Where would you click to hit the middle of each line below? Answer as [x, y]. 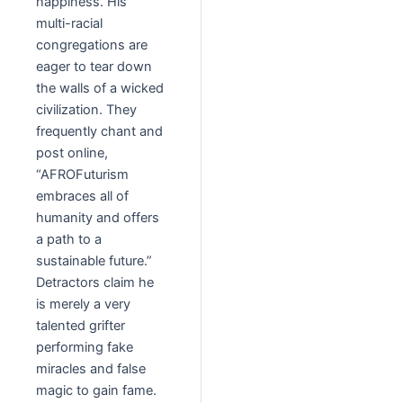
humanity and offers [98, 218]
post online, [72, 153]
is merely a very [83, 304]
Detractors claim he [95, 283]
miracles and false [91, 369]
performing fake [85, 348]
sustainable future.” [94, 261]
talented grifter [81, 326]
